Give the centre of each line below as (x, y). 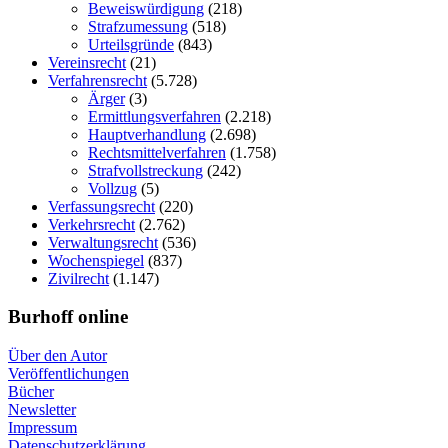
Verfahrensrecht (97, 80)
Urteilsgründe (131, 44)
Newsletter (42, 410)
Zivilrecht (78, 278)
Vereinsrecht (87, 62)
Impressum (42, 428)
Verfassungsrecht (101, 206)
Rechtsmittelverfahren (157, 152)
